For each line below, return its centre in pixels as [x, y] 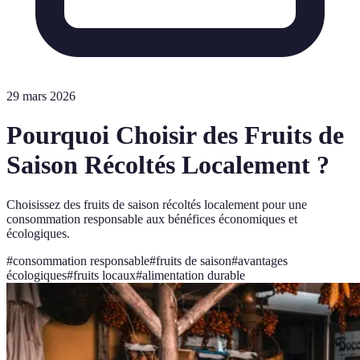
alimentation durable [194, 275]
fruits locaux [104, 275]
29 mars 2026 [41, 96]
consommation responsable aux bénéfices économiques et [152, 219]
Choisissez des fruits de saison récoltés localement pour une [157, 204]
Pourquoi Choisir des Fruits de [175, 135]
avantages [263, 260]
